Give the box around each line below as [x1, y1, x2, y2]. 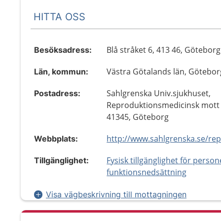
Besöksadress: [34, 45, 92, 55]
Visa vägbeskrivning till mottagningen [46, 189, 186, 199]
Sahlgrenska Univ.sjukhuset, [107, 88, 211, 99]
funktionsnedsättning [107, 167, 187, 178]
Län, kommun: [34, 67, 88, 76]
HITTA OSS [34, 10, 85, 23]
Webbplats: [34, 134, 78, 144]
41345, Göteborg [107, 111, 169, 122]
